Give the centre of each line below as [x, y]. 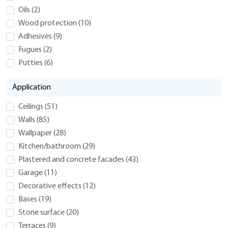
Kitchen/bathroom [50, 146]
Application [32, 87]
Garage [31, 173]
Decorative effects [51, 186]
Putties [31, 63]
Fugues [31, 50]
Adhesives [36, 36]
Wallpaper [36, 133]
